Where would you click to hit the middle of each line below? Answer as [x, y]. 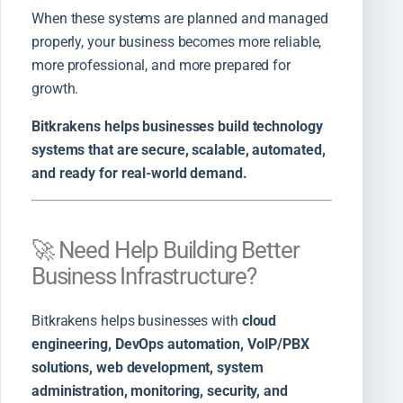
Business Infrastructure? [144, 276]
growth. [55, 88]
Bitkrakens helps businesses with [137, 320]
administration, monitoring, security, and [160, 390]
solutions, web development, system [148, 367]
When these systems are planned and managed [180, 18]
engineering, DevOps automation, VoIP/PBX [170, 344]
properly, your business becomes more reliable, [177, 41]
